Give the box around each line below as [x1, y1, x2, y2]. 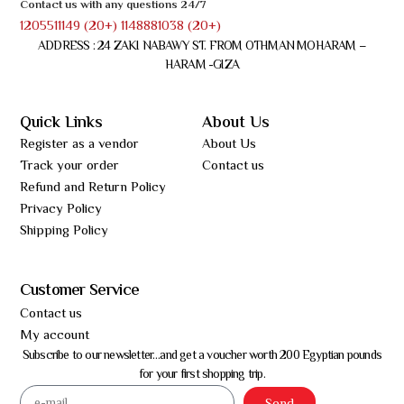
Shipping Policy [20, 220, 109, 242]
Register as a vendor [20, 133, 140, 155]
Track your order [20, 155, 120, 177]
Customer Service [20, 278, 140, 304]
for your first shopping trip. [139, 364, 265, 385]
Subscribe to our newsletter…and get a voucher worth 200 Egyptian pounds [22, 345, 382, 366]
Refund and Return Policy [20, 177, 167, 198]
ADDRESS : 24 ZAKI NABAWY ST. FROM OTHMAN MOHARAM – [37, 37, 366, 58]
